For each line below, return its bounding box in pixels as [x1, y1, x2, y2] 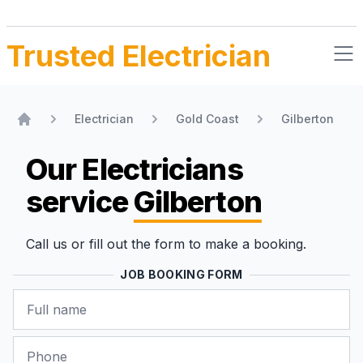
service [26, 184, 134, 220]
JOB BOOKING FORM [120, 267, 243, 281]
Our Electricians [26, 152, 243, 187]
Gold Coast [176, 112, 239, 126]
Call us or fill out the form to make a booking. [26, 236, 306, 252]
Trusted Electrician [6, 38, 271, 74]
